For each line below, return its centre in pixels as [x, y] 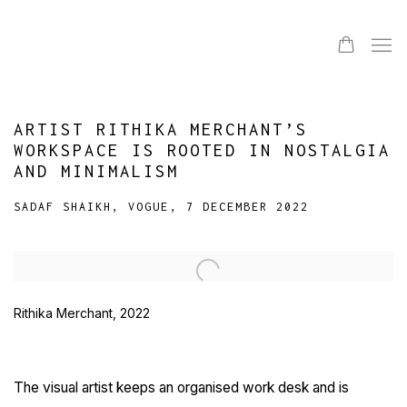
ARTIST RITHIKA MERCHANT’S [161, 129]
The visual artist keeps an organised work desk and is [181, 388]
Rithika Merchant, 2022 [82, 313]
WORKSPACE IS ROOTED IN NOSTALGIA [202, 150]
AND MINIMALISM [96, 171]
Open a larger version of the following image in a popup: [189, 266]
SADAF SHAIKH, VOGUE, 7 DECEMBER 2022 [161, 207]
